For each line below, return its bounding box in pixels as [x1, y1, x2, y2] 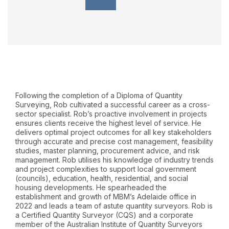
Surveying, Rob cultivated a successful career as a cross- [15, 100, 210, 109]
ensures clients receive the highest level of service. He [15, 119, 201, 127]
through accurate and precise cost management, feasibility [15, 137, 213, 146]
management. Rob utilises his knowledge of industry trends [15, 155, 214, 164]
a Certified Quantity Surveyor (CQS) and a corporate [15, 211, 193, 219]
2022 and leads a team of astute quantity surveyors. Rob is [15, 201, 213, 210]
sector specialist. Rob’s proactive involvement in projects [15, 109, 207, 118]
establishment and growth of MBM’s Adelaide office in [15, 192, 196, 201]
